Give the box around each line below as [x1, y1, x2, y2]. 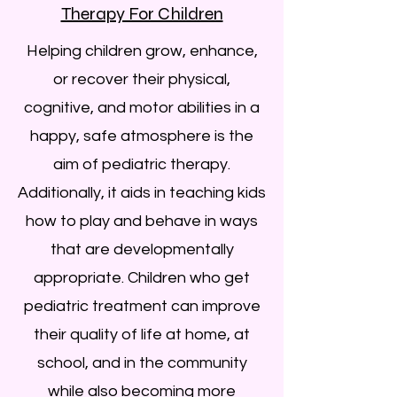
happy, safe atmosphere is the [30, 128, 253, 144]
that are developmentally [50, 241, 234, 258]
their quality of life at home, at [34, 326, 250, 343]
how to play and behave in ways [26, 213, 258, 230]
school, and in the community [36, 354, 247, 371]
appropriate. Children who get [34, 269, 250, 286]
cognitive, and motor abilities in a [24, 99, 260, 116]
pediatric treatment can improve [23, 298, 261, 315]
